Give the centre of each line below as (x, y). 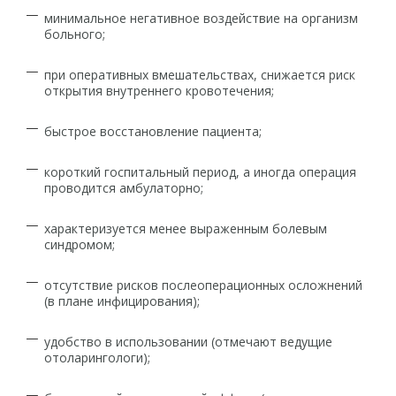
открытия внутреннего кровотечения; (159, 91)
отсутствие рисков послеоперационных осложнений (203, 285)
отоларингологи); (97, 358)
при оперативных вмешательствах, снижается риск (200, 75)
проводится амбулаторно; (124, 188)
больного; (75, 34)
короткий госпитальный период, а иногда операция (200, 172)
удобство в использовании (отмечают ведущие (188, 342)
